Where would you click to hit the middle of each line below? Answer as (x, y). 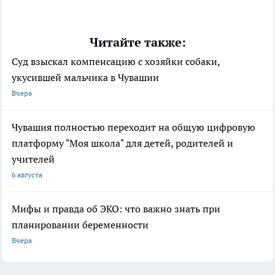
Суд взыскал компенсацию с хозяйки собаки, (116, 61)
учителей (33, 159)
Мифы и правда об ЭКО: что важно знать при (116, 208)
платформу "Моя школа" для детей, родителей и (122, 143)
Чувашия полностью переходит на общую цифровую (134, 127)
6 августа (27, 174)
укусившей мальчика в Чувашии (85, 77)
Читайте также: (137, 42)
